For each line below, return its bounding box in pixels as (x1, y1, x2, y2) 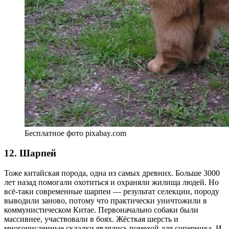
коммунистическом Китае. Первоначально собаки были (4, 205, 198, 214)
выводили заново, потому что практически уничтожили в (4, 196, 207, 205)
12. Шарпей (4, 147, 56, 158)
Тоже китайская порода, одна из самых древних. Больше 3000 (4, 168, 220, 177)
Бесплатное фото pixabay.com (25, 129, 126, 138)
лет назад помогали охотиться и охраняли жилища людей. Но (4, 177, 219, 187)
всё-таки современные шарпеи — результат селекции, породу (4, 187, 219, 196)
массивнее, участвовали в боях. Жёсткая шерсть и (4, 214, 178, 223)
